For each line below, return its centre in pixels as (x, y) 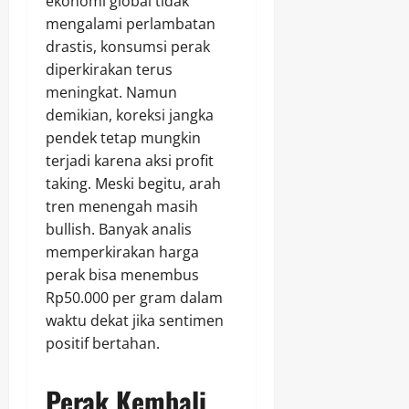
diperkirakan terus (109, 70)
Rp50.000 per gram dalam (134, 298)
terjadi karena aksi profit (130, 161)
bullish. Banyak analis (119, 230)
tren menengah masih (122, 207)
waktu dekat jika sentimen (135, 321)
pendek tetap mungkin (123, 138)
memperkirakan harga (122, 252)
